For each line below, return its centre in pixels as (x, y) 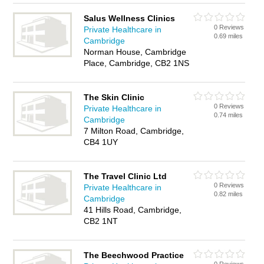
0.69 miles (229, 36)
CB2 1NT (101, 221)
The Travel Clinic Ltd (126, 176)
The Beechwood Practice (134, 255)
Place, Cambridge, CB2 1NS (137, 63)
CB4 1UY (101, 142)
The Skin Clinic (114, 97)
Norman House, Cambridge (135, 52)
